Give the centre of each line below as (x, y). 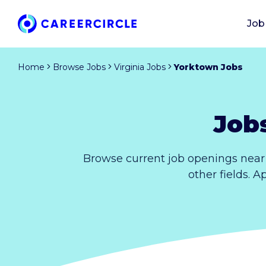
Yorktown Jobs (208, 67)
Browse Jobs (79, 67)
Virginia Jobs (140, 67)
